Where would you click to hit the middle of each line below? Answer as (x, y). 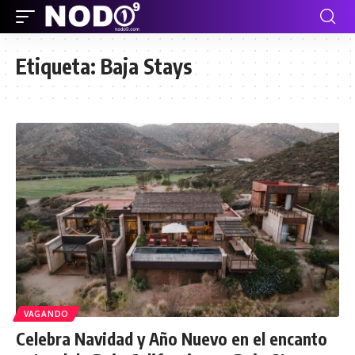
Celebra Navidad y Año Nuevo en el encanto (172, 338)
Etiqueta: (58, 66)
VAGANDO (46, 313)
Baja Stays (146, 66)
